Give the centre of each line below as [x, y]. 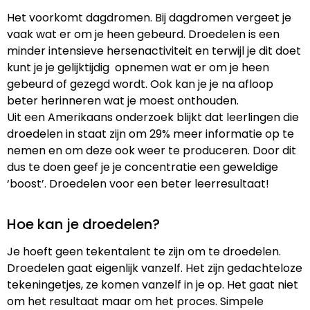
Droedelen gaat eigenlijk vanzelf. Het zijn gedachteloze [155, 268]
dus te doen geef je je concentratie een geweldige [143, 167]
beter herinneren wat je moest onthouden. [123, 101]
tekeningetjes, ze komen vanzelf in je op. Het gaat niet [153, 284]
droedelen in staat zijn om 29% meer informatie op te [151, 134]
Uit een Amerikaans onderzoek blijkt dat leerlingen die [153, 118]
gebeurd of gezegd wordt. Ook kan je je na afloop [140, 84]
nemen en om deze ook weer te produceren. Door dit [152, 151]
